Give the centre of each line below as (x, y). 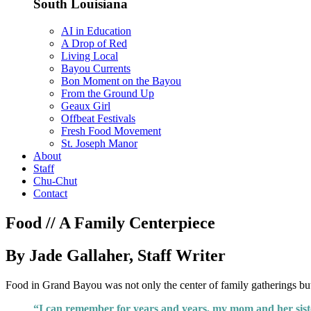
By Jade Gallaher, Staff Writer (116, 255)
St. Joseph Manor (99, 143)
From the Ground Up (108, 93)
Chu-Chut (55, 180)
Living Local (90, 56)
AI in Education (96, 31)
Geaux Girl (86, 106)
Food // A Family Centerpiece (110, 222)
